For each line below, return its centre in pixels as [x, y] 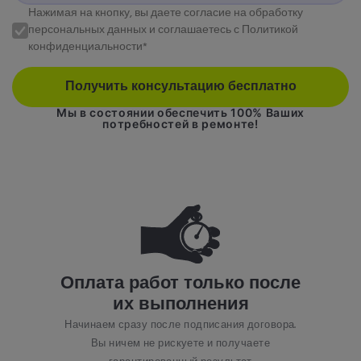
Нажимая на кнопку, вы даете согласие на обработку [166, 14]
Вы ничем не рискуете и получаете [180, 343]
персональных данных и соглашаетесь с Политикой [163, 31]
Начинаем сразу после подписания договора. [180, 325]
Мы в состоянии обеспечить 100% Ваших [180, 112]
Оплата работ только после [180, 284]
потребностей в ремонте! [180, 123]
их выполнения [180, 305]
